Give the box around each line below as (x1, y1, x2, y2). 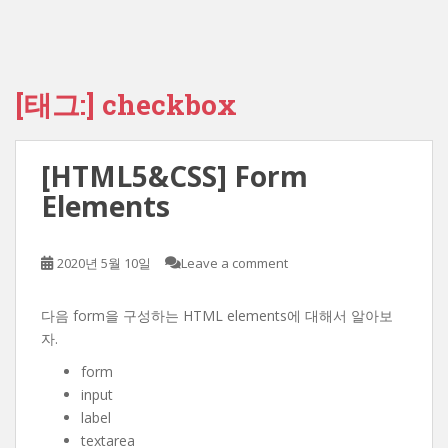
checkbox (102, 86, 237, 123)
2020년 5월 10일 (57, 254, 151, 272)
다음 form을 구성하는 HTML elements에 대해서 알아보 (41, 306, 393, 325)
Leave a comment (181, 254, 288, 272)
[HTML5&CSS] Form (41, 157, 308, 195)
